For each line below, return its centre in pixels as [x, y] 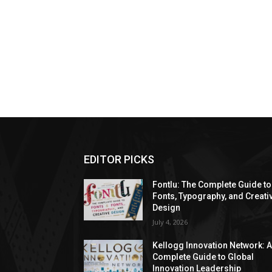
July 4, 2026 [170, 222]
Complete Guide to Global [203, 257]
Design [167, 208]
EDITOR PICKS [119, 159]
